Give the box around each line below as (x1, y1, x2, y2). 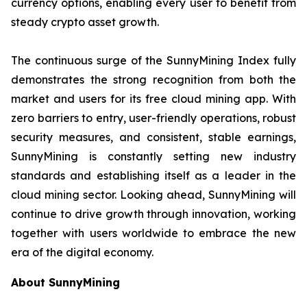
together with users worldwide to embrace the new (11, 225, 296, 240)
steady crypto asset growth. (11, 14, 159, 29)
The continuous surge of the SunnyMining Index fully (11, 53, 296, 67)
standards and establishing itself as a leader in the (11, 168, 296, 182)
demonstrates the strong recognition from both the (11, 72, 296, 86)
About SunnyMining (11, 275, 120, 289)
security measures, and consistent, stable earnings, (11, 130, 296, 144)
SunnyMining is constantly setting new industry (11, 149, 296, 163)
